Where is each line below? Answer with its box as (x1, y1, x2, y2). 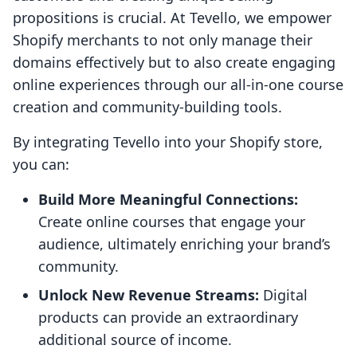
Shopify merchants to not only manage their (13, 30, 312, 50)
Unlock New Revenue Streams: (38, 285, 259, 305)
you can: (13, 155, 69, 175)
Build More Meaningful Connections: (38, 190, 298, 210)
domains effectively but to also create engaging (13, 53, 335, 73)
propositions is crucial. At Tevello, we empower (13, 8, 331, 28)
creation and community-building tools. (13, 97, 282, 117)
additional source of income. (38, 330, 232, 350)
